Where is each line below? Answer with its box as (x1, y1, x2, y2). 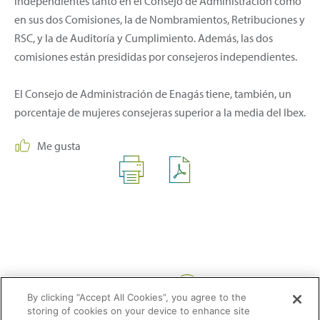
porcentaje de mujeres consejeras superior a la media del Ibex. (14, 104, 306, 119)
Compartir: (120, 278, 174, 293)
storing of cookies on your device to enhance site (27, 305, 251, 316)
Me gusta (37, 138, 81, 153)
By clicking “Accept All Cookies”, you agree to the (27, 291, 247, 303)
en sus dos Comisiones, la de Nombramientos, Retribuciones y (14, 11, 305, 26)
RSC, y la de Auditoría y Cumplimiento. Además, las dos (14, 30, 273, 45)
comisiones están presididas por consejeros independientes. (14, 49, 297, 64)
